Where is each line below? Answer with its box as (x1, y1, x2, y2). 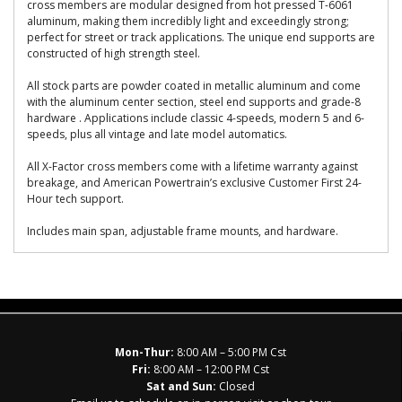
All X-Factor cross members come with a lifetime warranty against (27, 159, 358, 174)
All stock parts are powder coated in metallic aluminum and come (27, 78, 361, 93)
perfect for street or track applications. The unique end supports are (27, 30, 375, 45)
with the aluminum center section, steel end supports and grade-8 (27, 94, 361, 109)
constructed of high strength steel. (27, 46, 200, 61)
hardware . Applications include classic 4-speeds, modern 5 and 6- (27, 110, 364, 126)
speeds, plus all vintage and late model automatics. (27, 127, 287, 142)
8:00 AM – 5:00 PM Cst (174, 345, 286, 360)
